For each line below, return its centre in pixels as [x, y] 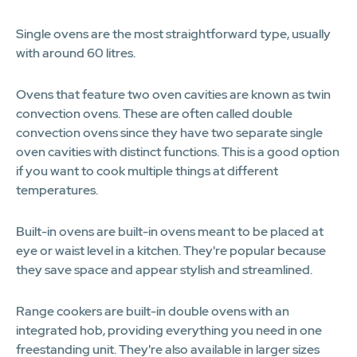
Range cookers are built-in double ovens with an [153, 311]
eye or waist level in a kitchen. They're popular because [171, 250]
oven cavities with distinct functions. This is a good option [178, 151]
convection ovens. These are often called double [154, 113]
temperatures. [57, 190]
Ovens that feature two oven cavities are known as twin [173, 94]
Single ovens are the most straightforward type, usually [173, 33]
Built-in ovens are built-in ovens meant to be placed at [170, 231]
